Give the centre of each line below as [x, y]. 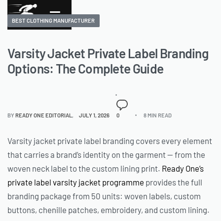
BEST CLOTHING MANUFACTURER [54, 21]
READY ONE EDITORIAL [44, 115]
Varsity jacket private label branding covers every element [110, 141]
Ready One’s [183, 168]
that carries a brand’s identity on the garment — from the [106, 155]
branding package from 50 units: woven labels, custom [104, 196]
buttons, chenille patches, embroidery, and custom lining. [109, 210]
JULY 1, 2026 [94, 115]
